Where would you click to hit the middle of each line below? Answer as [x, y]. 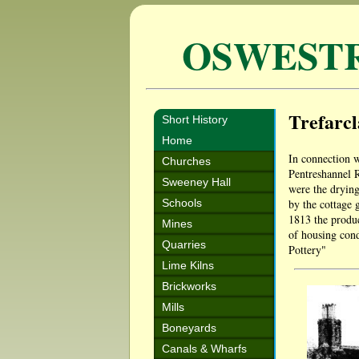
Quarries [184, 244]
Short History [195, 119]
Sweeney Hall [196, 182]
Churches [186, 161]
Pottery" [307, 250]
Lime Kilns [188, 265]
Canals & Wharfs [204, 349]
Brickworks [189, 286]
